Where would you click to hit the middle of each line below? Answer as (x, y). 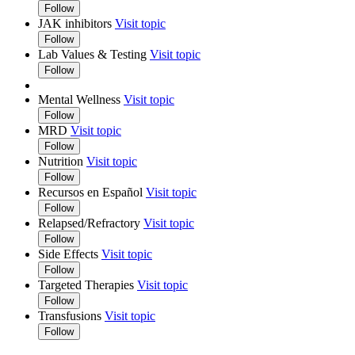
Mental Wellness (79, 99)
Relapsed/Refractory (89, 223)
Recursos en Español (90, 192)
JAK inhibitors (75, 23)
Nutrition (61, 161)
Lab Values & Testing (92, 54)
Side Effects (68, 254)
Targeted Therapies (86, 284)
